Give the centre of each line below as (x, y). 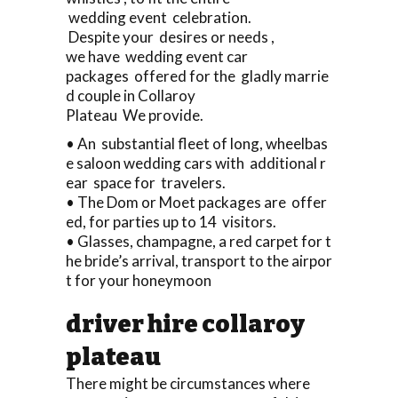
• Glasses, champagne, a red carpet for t (199, 241)
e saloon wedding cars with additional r (196, 163)
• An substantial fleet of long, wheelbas (197, 143)
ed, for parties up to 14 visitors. (171, 221)
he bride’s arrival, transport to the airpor (199, 260)
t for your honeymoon (139, 280)
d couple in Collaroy (131, 95)
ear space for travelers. (146, 182)
